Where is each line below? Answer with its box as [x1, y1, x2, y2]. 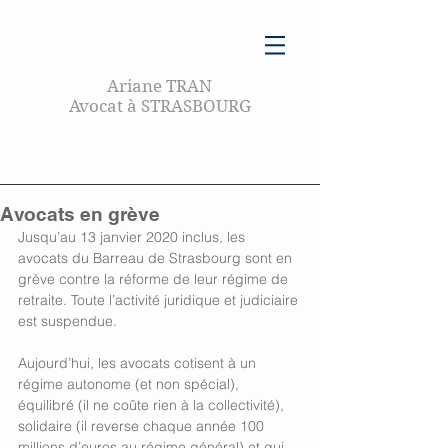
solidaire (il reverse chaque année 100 [18, 417, 268, 435]
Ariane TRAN [107, 76, 212, 96]
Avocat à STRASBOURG [68, 96, 251, 116]
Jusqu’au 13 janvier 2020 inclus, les [18, 228, 249, 246]
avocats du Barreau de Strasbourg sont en [18, 249, 296, 267]
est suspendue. [18, 312, 117, 330]
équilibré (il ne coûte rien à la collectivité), [18, 396, 288, 414]
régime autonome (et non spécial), [18, 375, 243, 393]
